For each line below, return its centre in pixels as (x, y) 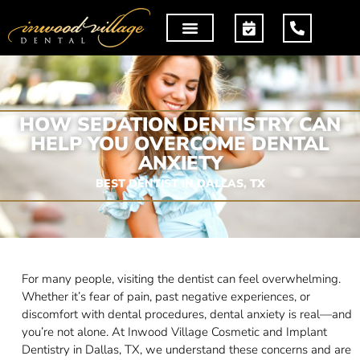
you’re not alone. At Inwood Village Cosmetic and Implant (174, 332)
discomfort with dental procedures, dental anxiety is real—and (186, 315)
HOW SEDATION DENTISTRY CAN (180, 125)
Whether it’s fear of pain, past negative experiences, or (166, 297)
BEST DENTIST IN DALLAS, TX (180, 183)
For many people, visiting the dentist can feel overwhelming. (181, 279)
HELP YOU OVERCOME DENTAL (180, 144)
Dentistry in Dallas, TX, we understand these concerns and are (186, 350)
